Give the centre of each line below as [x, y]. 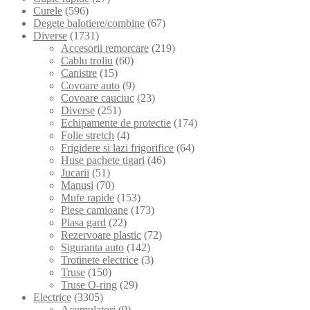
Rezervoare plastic [101, 235]
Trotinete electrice [100, 259]
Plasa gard [83, 222]
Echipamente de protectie [116, 122]
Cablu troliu [87, 60]
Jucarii [75, 172]
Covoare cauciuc [98, 98]
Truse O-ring [89, 284]
